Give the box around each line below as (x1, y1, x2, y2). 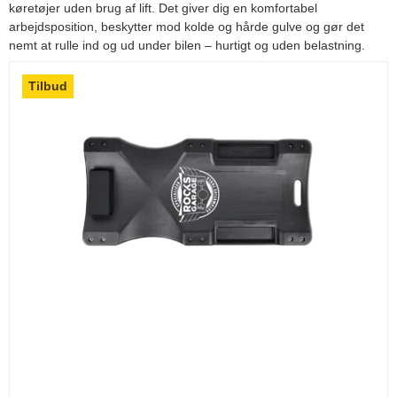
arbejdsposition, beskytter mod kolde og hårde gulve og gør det (9, 19, 364, 34)
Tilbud (28, 78, 67, 93)
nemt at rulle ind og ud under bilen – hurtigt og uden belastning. (9, 37, 365, 52)
